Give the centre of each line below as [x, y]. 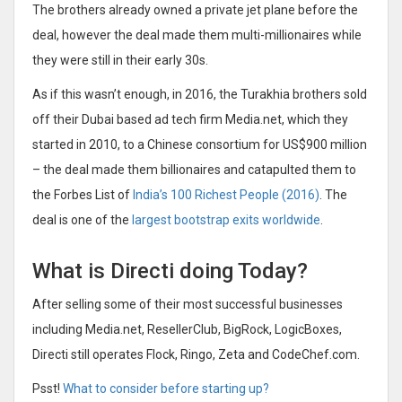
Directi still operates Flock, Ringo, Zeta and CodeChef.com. [196, 354]
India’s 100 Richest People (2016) [226, 194]
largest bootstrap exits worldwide [226, 219]
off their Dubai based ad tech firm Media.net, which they [190, 119]
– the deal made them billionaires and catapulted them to [194, 169]
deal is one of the [82, 219]
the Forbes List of [83, 194]
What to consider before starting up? [166, 388]
